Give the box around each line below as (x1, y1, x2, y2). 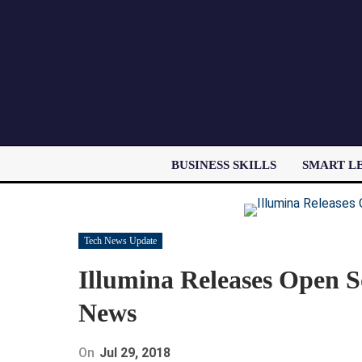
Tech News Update (84, 234, 157, 246)
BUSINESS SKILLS (170, 158, 276, 171)
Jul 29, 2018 (99, 344, 170, 360)
